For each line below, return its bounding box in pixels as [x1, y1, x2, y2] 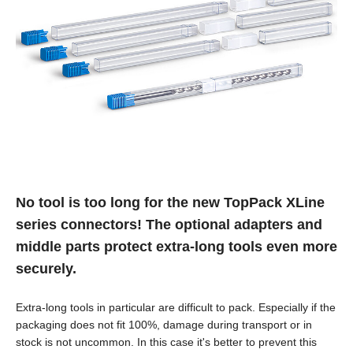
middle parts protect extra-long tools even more [16, 238, 337, 255]
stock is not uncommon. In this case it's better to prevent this [16, 335, 317, 348]
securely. [16, 260, 76, 277]
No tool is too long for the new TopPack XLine [16, 194, 325, 210]
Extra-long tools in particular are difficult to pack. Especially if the [16, 300, 336, 314]
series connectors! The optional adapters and [16, 216, 322, 232]
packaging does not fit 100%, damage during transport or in [16, 318, 312, 331]
